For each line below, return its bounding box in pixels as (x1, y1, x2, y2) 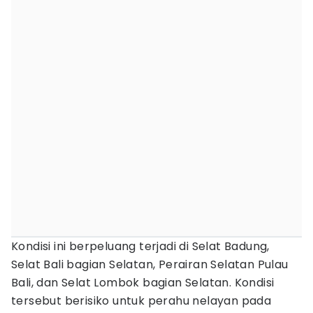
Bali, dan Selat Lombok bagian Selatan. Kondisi (11, 275, 275, 291)
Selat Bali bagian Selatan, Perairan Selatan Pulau (11, 256, 289, 272)
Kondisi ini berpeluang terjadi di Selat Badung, (11, 238, 270, 254)
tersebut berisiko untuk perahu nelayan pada (11, 293, 272, 309)
